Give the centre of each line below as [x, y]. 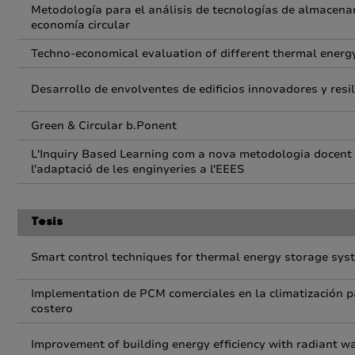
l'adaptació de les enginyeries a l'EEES [137, 169]
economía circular [80, 25]
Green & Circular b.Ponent [104, 126]
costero [52, 309]
